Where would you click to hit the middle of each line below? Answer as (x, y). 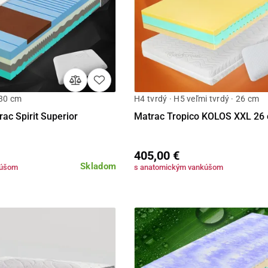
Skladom (98, 166)
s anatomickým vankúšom (179, 167)
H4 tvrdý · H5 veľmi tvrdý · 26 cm (197, 98)
